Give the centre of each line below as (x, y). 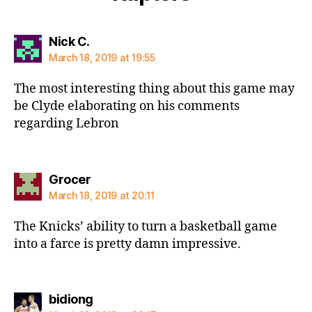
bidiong (71, 299)
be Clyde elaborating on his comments (127, 106)
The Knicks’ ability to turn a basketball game (146, 226)
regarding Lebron (67, 124)
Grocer (70, 179)
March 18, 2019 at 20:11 (102, 195)
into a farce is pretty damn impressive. (127, 244)
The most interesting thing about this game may (154, 89)
